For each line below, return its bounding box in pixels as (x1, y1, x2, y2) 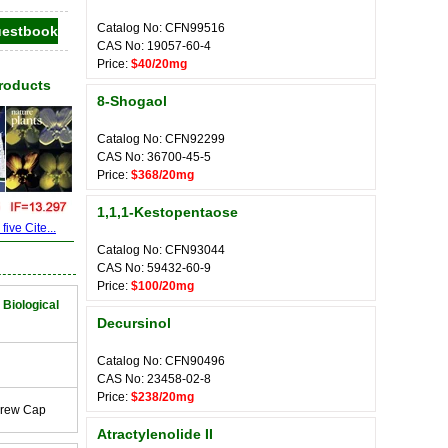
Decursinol (97, 315, 171, 331)
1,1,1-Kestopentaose (97, 204, 238, 220)
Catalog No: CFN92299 (97, 132, 225, 146)
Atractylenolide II (97, 426, 213, 442)
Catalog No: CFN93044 (97, 243, 225, 257)
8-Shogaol (97, 93, 167, 109)
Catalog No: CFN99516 (97, 21, 225, 35)
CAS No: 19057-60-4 (97, 39, 211, 53)
